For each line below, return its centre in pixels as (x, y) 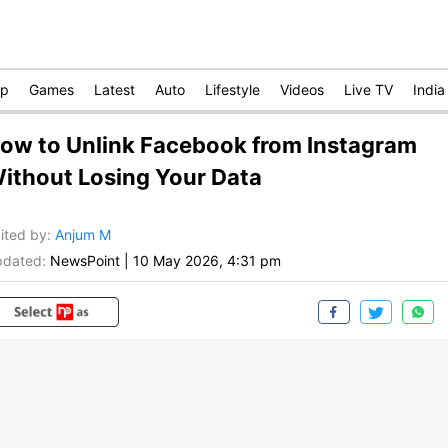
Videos (302, 89)
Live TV (368, 89)
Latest (114, 89)
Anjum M (83, 235)
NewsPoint (85, 261)
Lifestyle (232, 89)
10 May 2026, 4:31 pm (207, 261)
